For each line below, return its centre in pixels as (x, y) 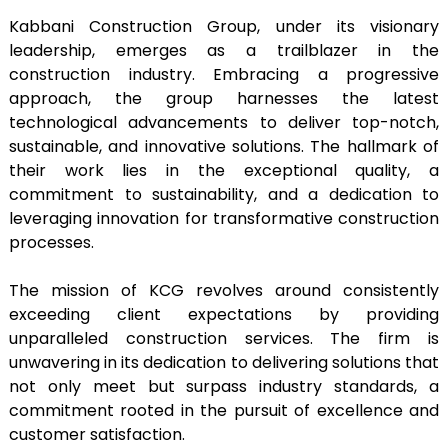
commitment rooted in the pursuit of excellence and (224, 411)
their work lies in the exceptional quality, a (224, 171)
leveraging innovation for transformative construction (224, 219)
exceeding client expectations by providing (224, 315)
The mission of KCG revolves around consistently (224, 291)
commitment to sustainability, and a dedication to (224, 195)
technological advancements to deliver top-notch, (224, 123)
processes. (51, 243)
